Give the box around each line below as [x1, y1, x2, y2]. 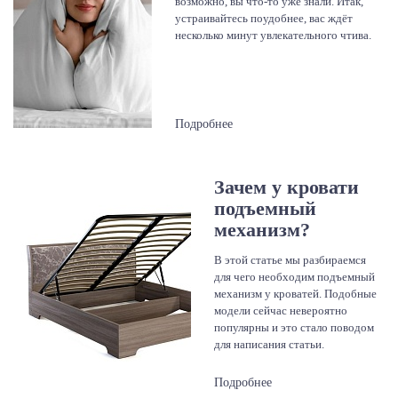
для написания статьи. [214, 337, 324, 351]
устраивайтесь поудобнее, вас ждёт [175, 11, 353, 25]
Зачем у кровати [214, 175, 359, 198]
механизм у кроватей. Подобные [214, 286, 377, 300]
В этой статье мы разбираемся [214, 252, 366, 267]
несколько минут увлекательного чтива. [175, 28, 371, 42]
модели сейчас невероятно [214, 303, 347, 317]
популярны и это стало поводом [214, 320, 374, 334]
